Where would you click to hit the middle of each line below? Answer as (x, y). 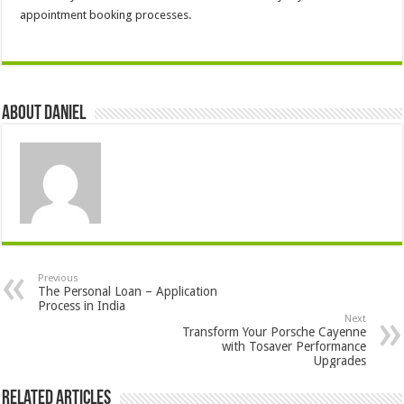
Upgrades (340, 360)
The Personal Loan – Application (128, 291)
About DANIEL (44, 114)
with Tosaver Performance (294, 346)
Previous (59, 278)
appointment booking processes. (106, 14)
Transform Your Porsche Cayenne (274, 331)
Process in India (82, 305)
